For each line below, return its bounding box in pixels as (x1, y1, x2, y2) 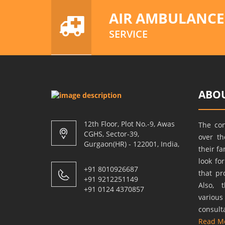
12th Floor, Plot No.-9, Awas (84, 119, 175, 129)
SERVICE (109, 27, 148, 41)
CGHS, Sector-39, (84, 129, 139, 139)
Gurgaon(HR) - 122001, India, (84, 139, 179, 149)
